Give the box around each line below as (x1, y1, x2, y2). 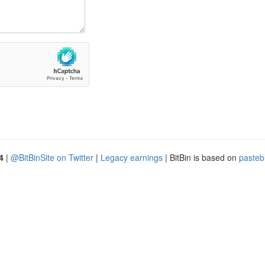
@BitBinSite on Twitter (11, 151, 93, 163)
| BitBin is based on (163, 151, 239, 163)
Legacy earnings (101, 151, 163, 163)
